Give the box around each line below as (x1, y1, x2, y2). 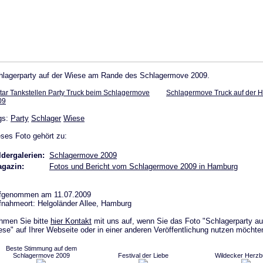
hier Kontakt (50, 216, 92, 225)
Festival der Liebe (118, 251, 168, 259)
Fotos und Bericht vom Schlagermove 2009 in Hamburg (49, 161, 238, 171)
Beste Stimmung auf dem (5, 244, 77, 252)
